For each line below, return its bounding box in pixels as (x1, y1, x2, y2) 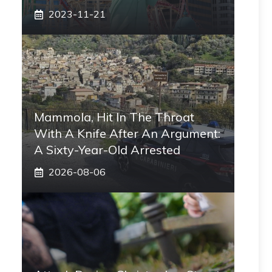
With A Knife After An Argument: (34, 126, 220, 141)
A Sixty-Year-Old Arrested (34, 142, 180, 157)
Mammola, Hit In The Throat (34, 109, 194, 124)
